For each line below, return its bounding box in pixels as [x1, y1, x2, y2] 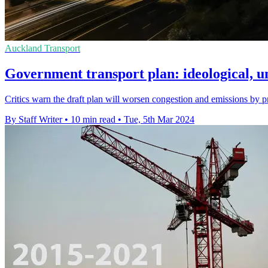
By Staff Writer [5, 114, 62, 125]
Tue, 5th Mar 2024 [124, 114, 194, 125]
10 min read [71, 114, 115, 125]
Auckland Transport [5, 43, 80, 54]
